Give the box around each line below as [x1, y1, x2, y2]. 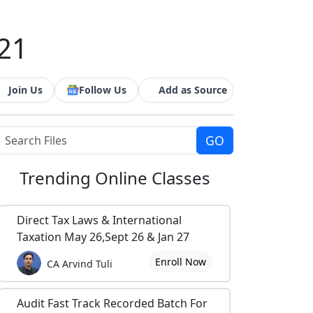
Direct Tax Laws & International [17, 212, 182, 228]
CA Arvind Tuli [47, 256, 112, 270]
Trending [19, 166, 95, 189]
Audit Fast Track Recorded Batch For [17, 296, 208, 311]
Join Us [8, 83, 43, 96]
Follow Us [79, 83, 126, 96]
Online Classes [94, 166, 210, 189]
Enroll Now [154, 255, 206, 268]
